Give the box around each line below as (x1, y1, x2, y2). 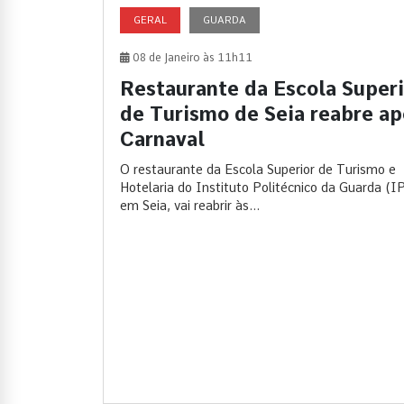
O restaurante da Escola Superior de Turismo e (120, 161, 396, 177)
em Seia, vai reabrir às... (120, 197, 260, 213)
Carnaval (120, 126, 205, 151)
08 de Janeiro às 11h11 (130, 50, 252, 64)
